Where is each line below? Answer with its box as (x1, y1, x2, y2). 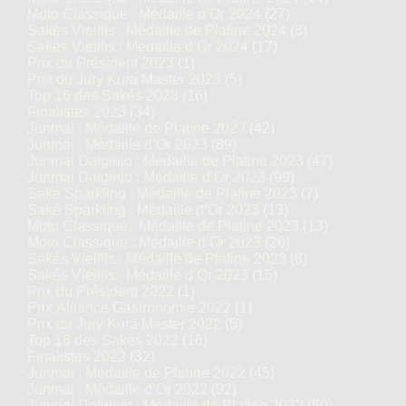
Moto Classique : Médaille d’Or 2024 (27, 6, 261, 22)
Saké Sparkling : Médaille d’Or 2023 (27, 202, 259, 217)
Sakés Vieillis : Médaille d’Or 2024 (27, 39, 248, 54)
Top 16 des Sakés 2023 (27, 88, 179, 103)
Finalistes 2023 (27, 104, 126, 120)
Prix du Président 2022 (27, 284, 174, 299)
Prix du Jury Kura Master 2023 (27, 72, 221, 87)
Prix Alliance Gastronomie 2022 (27, 300, 231, 315)
